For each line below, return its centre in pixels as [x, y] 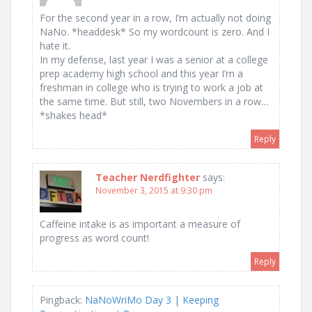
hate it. [55, 46]
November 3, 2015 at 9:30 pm [154, 191]
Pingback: [62, 300]
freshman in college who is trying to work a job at [151, 88]
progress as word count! [94, 238]
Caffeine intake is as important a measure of [140, 224]
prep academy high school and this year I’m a [141, 74]
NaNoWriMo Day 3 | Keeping [152, 300]
